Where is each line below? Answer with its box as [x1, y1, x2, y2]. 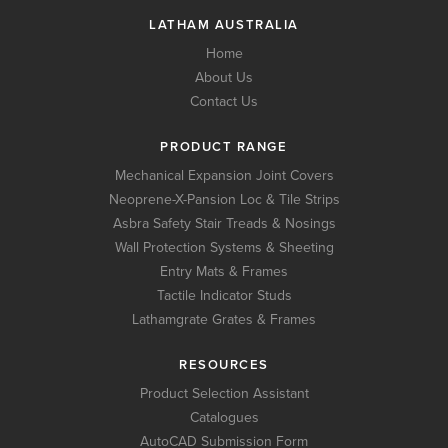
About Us [195, 68, 253, 86]
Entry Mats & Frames [160, 262, 288, 280]
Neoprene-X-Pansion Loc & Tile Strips [108, 190, 340, 208]
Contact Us [190, 92, 258, 110]
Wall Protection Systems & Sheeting [114, 238, 334, 256]
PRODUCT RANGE [160, 138, 288, 155]
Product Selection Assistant [139, 384, 309, 402]
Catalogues [189, 408, 259, 426]
